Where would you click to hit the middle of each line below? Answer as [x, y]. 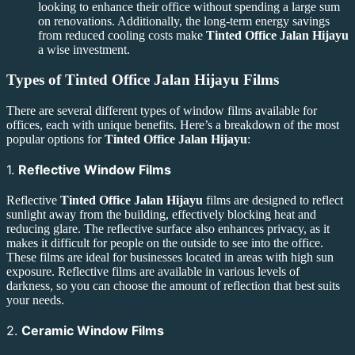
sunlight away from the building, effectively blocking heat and [161, 214]
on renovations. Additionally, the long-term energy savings [184, 21]
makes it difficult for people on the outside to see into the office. [165, 242]
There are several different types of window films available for [162, 111]
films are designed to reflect [273, 200]
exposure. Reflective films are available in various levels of [153, 271]
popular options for [55, 139]
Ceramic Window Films [93, 330]
